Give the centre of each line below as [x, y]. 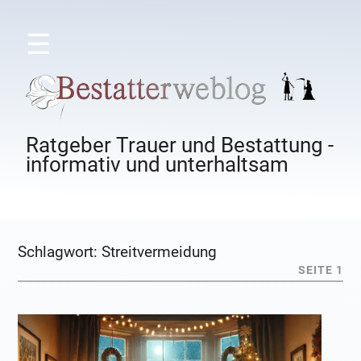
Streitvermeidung [160, 252]
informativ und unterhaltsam [158, 165]
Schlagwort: [60, 252]
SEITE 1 [320, 271]
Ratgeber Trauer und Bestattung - [180, 145]
